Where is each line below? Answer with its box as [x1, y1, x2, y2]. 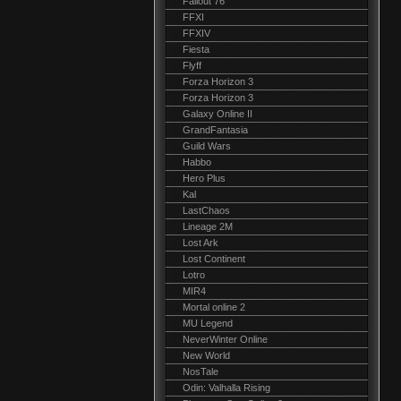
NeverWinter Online [183, 334, 268, 345]
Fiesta [183, 44, 209, 55]
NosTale [183, 366, 218, 377]
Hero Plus [183, 173, 226, 183]
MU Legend [183, 318, 233, 328]
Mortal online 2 [183, 302, 245, 312]
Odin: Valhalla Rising [183, 382, 270, 393]
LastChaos [183, 205, 230, 216]
